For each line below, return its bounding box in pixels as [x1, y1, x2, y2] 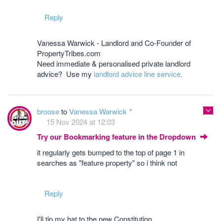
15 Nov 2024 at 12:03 [46, 116, 115, 127]
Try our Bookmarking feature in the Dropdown [37, 131, 198, 143]
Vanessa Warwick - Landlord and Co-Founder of [37, 37, 191, 48]
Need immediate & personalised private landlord [37, 58, 190, 69]
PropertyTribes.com [37, 48, 101, 59]
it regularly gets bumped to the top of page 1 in [37, 147, 184, 158]
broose [37, 106, 61, 117]
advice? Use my [37, 69, 94, 79]
